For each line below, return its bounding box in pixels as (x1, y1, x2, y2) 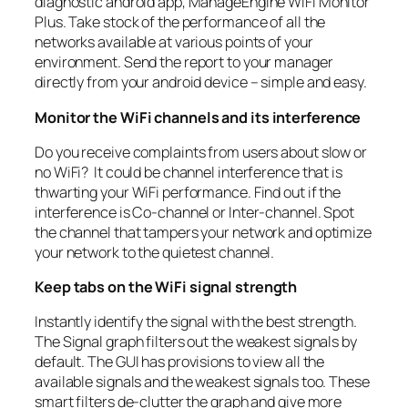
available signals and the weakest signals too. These (35, 372, 370, 393)
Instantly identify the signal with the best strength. (35, 311, 357, 332)
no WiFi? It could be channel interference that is (35, 161, 342, 182)
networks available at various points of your (35, 32, 313, 53)
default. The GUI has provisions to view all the (35, 352, 325, 372)
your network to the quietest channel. (35, 241, 275, 262)
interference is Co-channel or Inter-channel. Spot (35, 201, 355, 222)
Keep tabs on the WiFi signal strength (35, 277, 298, 298)
